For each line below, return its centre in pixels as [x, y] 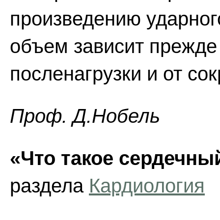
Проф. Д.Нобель [85, 116]
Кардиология [147, 186]
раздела [49, 186]
